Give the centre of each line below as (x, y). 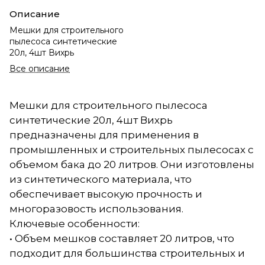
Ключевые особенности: (75, 223)
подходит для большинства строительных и (127, 253)
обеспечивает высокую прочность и (106, 194)
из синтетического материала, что (101, 179)
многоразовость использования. (96, 209)
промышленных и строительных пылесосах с (132, 149)
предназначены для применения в (104, 135)
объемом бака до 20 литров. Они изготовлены (132, 164)
